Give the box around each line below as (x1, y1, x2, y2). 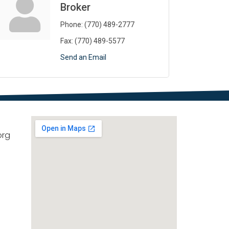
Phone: (60, 20, 83, 29)
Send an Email (60, 53, 106, 62)
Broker (60, 1, 90, 14)
